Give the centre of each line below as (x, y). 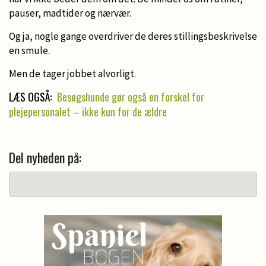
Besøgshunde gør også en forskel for (131, 96)
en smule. (29, 50)
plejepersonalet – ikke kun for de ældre (88, 111)
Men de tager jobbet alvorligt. (72, 73)
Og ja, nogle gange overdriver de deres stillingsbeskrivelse (133, 36)
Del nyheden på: (45, 157)
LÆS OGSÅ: (31, 96)
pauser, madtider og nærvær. (70, 13)
